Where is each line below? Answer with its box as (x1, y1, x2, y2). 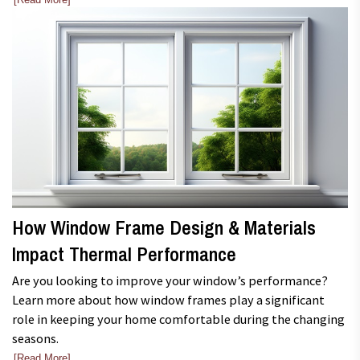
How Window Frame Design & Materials (12, 215, 316, 242)
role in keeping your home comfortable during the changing (12, 310, 345, 327)
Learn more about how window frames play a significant (12, 291, 325, 308)
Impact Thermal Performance (12, 241, 236, 268)
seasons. (12, 329, 59, 346)
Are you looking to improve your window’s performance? (12, 272, 328, 288)
